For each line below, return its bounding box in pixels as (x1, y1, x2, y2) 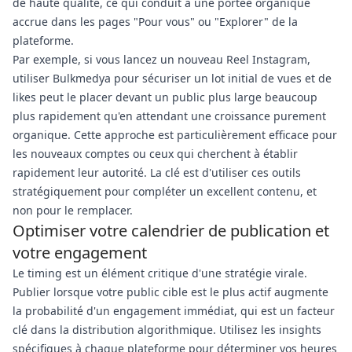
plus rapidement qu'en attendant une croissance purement (13, 108, 326, 123)
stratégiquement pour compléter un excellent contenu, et (13, 184, 317, 199)
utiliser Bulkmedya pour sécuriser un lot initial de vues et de (13, 71, 332, 86)
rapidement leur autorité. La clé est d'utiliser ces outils (13, 165, 301, 180)
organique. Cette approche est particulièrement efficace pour (13, 127, 337, 142)
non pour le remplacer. (13, 203, 133, 218)
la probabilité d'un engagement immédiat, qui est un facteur (13, 303, 335, 318)
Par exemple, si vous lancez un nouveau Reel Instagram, (13, 52, 310, 67)
